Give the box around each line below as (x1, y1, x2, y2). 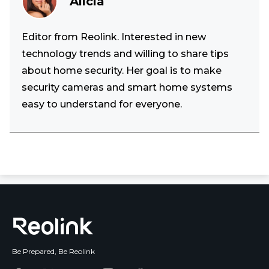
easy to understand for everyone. (22, 98, 182, 110)
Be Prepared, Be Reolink (12, 247, 95, 256)
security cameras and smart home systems (22, 82, 232, 93)
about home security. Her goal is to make (22, 65, 222, 76)
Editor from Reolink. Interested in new (22, 31, 206, 43)
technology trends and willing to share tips (22, 48, 229, 59)
